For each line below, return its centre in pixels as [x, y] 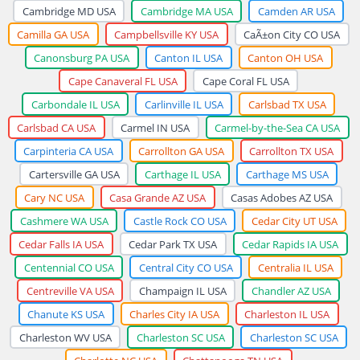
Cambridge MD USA [69, 11]
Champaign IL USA [182, 290]
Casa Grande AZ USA [157, 197]
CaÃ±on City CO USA [292, 34]
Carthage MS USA [287, 174]
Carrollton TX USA [291, 151]
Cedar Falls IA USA [61, 244]
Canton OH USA [285, 57]
